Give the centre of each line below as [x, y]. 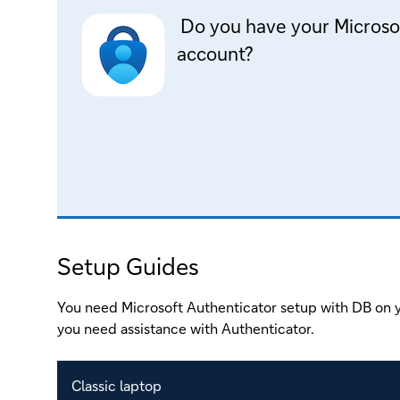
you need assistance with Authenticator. [186, 328]
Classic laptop [117, 385]
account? [215, 53]
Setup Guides [128, 266]
